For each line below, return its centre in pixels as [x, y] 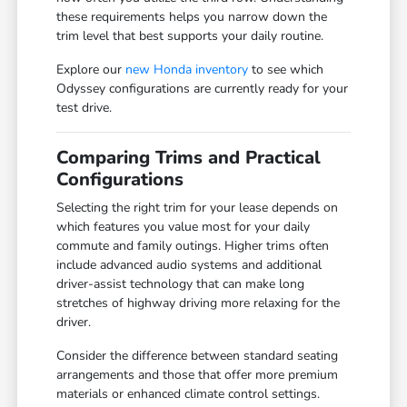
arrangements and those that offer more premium [198, 375]
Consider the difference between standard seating [198, 356]
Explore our [91, 70]
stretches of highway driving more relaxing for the [199, 303]
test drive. [84, 108]
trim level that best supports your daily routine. [190, 36]
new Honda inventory [187, 70]
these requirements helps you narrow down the [192, 17]
